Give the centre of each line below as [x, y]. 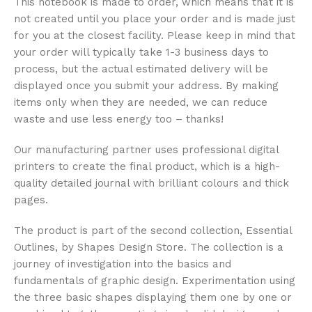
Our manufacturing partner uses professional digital [146, 150]
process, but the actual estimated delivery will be [141, 69]
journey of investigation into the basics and [123, 264]
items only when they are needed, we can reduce [141, 103]
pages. [31, 200]
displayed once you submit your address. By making [146, 86]
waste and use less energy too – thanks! [119, 119]
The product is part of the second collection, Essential [153, 231]
